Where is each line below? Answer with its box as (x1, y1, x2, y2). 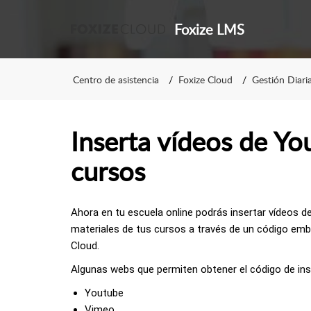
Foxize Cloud (178, 72, 233, 86)
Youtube (85, 287, 124, 299)
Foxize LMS (174, 19, 244, 39)
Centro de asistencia (73, 72, 159, 86)
